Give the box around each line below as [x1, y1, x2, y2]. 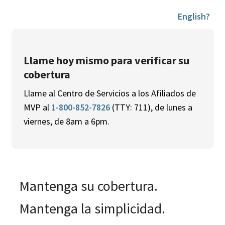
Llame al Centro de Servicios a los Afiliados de [23, 87, 196, 99]
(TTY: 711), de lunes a [109, 101, 192, 113]
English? [178, 11, 210, 22]
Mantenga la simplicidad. [19, 199, 168, 217]
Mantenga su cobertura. [19, 177, 161, 195]
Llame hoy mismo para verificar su [23, 53, 189, 67]
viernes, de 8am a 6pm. [23, 116, 114, 127]
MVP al [23, 101, 51, 113]
